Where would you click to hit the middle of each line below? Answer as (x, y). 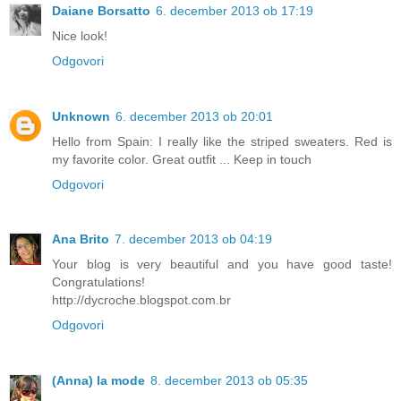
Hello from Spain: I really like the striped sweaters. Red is (222, 141)
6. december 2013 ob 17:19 (235, 10)
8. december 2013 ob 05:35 (229, 381)
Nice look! (80, 35)
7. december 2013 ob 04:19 (193, 239)
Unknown (81, 116)
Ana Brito (81, 239)
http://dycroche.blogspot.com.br (141, 300)
